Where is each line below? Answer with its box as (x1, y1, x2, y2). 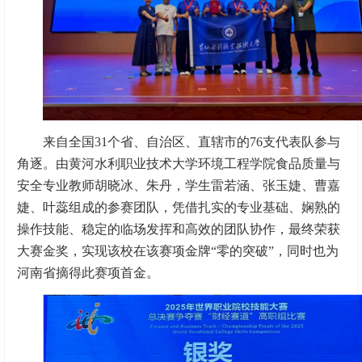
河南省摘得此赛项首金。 (17, 265, 159, 280)
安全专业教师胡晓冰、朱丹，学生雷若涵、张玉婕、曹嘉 (17, 178, 340, 192)
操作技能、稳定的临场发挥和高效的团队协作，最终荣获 (17, 221, 340, 236)
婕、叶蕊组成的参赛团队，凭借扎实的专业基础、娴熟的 (17, 200, 340, 214)
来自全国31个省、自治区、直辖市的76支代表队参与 (43, 134, 340, 149)
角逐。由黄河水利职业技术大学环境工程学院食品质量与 (17, 156, 340, 170)
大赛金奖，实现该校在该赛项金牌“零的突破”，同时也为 (17, 243, 339, 258)
